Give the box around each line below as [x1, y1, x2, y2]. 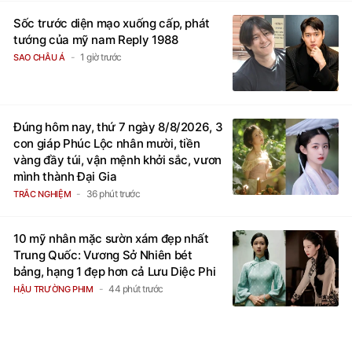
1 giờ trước [80, 50, 122, 63]
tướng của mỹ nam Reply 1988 [13, 31, 178, 47]
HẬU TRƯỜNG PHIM [13, 283, 93, 295]
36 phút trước [86, 187, 141, 200]
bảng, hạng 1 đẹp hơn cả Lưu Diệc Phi [13, 263, 216, 279]
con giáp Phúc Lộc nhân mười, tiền [13, 135, 200, 151]
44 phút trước [108, 282, 163, 295]
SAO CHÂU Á [13, 51, 65, 63]
